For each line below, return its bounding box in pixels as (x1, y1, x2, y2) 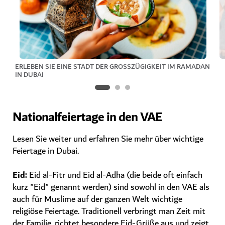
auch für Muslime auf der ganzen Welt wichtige (13, 192, 182, 207)
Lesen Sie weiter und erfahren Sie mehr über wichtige (13, 132, 203, 147)
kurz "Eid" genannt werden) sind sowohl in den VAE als (13, 180, 209, 195)
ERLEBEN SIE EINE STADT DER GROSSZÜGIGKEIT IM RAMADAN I (15, 61, 210, 73)
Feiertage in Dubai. (13, 144, 79, 159)
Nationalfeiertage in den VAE (13, 106, 162, 129)
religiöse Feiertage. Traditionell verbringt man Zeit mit (13, 204, 205, 219)
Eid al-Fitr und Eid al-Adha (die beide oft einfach (27, 168, 202, 183)
